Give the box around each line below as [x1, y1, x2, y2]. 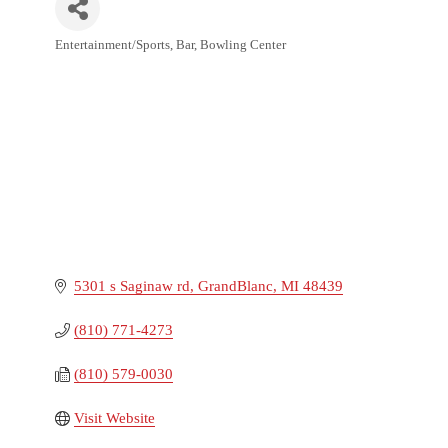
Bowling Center [200, 37, 287, 52]
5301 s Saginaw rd [74, 278, 191, 295]
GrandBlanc [198, 278, 274, 295]
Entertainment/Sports [55, 37, 171, 52]
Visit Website [74, 410, 156, 427]
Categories [54, 53, 109, 68]
